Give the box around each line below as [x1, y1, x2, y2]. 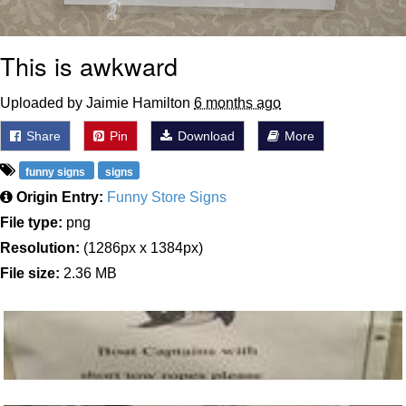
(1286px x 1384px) [80, 240, 203, 256]
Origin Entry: [16, 189, 103, 206]
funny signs [25, 165, 89, 179]
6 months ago [194, 95, 281, 111]
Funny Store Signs [107, 189, 227, 206]
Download [174, 129, 235, 144]
